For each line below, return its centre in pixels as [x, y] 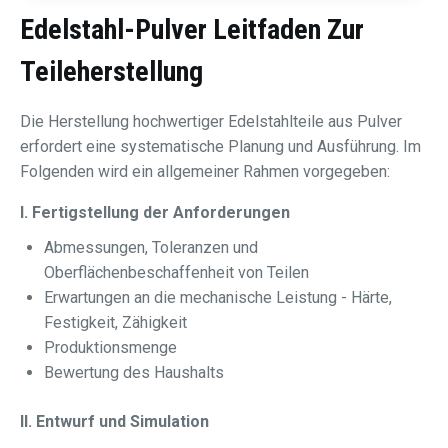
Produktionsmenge [110, 348]
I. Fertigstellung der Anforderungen [155, 213]
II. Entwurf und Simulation [114, 422]
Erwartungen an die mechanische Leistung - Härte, [218, 298]
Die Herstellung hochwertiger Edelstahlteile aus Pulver [211, 122]
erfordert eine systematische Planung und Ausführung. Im [220, 147]
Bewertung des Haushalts [134, 373]
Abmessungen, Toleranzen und [151, 248]
